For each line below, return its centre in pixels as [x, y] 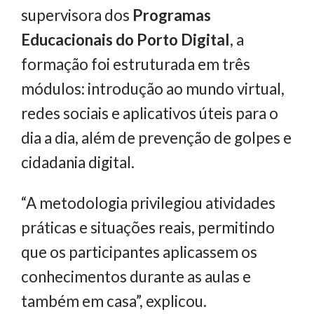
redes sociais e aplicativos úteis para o [150, 114]
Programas [172, 15]
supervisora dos [77, 15]
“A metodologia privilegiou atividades [148, 203]
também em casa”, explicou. [114, 301]
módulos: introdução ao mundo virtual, [153, 89]
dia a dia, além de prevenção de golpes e [156, 138]
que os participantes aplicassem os [139, 252]
